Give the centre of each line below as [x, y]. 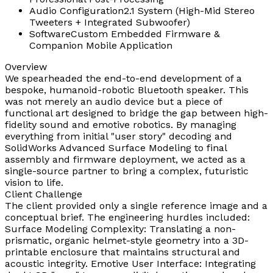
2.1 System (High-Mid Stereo [189, 10]
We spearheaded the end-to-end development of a [123, 78]
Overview [26, 66]
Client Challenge [44, 194]
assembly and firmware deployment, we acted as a [125, 159]
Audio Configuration [76, 10]
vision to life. [34, 182]
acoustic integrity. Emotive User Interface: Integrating [130, 263]
